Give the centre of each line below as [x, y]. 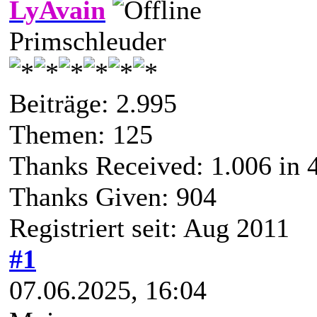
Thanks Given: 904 [113, 196]
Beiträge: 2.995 [93, 103]
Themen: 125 [81, 134]
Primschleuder [88, 41]
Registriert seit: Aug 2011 [149, 227]
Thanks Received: [110, 165]
